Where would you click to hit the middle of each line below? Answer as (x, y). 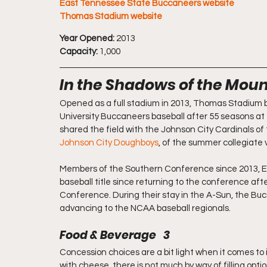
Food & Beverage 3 (115, 235)
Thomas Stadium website (111, 16)
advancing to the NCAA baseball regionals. (145, 208)
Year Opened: (87, 38)
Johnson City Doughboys (109, 143)
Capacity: (79, 52)
